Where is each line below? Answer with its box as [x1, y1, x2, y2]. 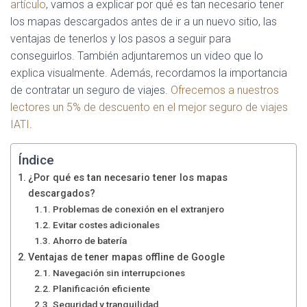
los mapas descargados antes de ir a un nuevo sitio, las [10, 15, 277, 28]
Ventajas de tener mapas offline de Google [27, 251, 225, 263]
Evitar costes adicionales [52, 219, 160, 230]
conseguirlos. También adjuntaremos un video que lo [10, 49, 263, 62]
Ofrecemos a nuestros [171, 84, 279, 97]
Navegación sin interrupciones [52, 267, 185, 278]
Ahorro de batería [52, 235, 127, 246]
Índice [18, 152, 54, 169]
